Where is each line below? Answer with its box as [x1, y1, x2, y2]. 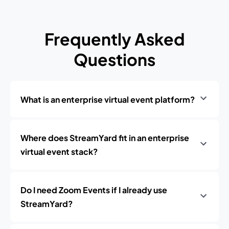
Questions [74, 49, 155, 70]
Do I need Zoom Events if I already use [20, 185, 167, 195]
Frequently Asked [44, 29, 185, 49]
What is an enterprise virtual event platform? [20, 94, 195, 105]
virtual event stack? [20, 146, 98, 157]
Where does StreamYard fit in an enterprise [20, 132, 189, 143]
